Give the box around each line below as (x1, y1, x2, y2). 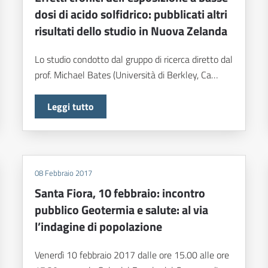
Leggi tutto (47, 99, 95, 114)
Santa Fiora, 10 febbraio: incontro (35, 184, 206, 203)
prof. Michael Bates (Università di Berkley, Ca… (35, 68, 218, 83)
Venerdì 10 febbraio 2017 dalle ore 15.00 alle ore (35, 248, 230, 263)
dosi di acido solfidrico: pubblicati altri (35, 5, 228, 24)
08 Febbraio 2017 (35, 167, 93, 179)
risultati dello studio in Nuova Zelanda (35, 22, 228, 41)
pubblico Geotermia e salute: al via (35, 200, 209, 220)
